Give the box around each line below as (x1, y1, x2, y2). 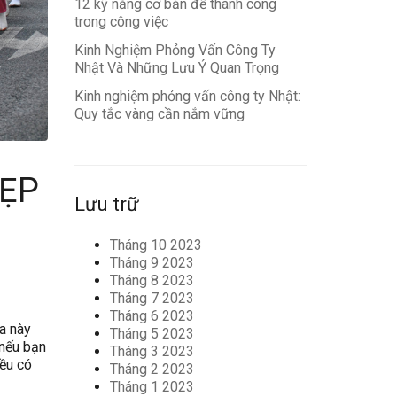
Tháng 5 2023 (109, 325, 194, 342)
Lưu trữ (74, 193, 139, 215)
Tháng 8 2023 (109, 272, 194, 289)
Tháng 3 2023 (109, 343, 194, 360)
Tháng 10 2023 (109, 237, 202, 253)
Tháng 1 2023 (109, 378, 194, 395)
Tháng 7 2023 (109, 290, 194, 307)
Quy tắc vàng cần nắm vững (74, 105, 245, 122)
